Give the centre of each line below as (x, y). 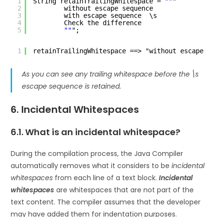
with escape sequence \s (111, 15)
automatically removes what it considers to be (91, 165)
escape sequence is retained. (72, 86)
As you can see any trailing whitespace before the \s (110, 74)
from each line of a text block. (106, 178)
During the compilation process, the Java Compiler (97, 153)
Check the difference (103, 23)
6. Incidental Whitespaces (75, 109)
